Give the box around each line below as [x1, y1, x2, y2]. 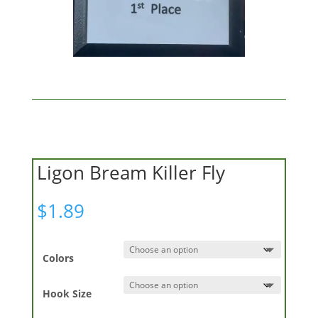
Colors [43, 251, 74, 265]
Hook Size [43, 286, 92, 300]
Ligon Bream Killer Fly [36, 159, 225, 185]
